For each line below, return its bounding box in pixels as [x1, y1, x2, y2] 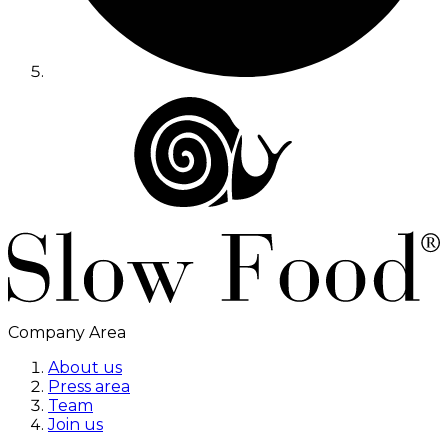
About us [48, 358, 122, 377]
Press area [48, 377, 130, 396]
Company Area [8, 323, 126, 342]
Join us [48, 415, 103, 434]
